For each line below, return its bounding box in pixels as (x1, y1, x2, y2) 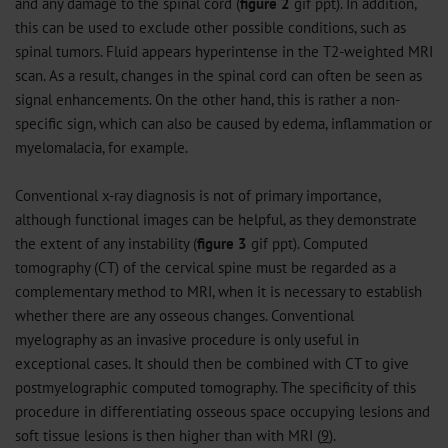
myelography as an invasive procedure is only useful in (15, 329, 359, 349)
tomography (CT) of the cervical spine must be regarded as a (15, 257, 396, 277)
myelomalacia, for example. (15, 137, 188, 157)
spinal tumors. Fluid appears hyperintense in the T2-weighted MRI (15, 41, 433, 61)
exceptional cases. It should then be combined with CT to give (15, 353, 409, 373)
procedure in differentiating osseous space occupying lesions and (15, 401, 430, 421)
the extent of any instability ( (15, 233, 197, 253)
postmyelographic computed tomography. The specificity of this (15, 377, 416, 397)
